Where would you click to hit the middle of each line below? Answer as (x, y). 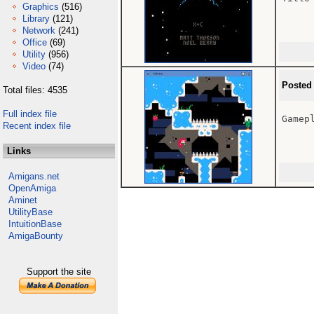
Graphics (41, 7)
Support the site (59, 272)
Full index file (30, 114)
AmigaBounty (36, 236)
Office (35, 42)
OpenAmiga (32, 188)
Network (39, 30)
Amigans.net (34, 176)
